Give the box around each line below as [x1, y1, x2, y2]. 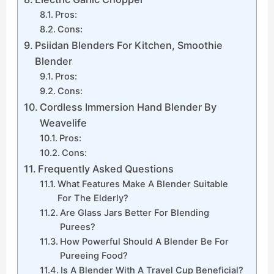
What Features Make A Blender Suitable [57, 179, 228, 190]
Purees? [59, 221, 95, 233]
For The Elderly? [57, 193, 128, 204]
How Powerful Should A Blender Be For [59, 236, 229, 248]
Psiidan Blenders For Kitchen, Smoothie [35, 39, 223, 52]
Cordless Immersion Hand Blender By [40, 101, 217, 114]
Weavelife [40, 117, 87, 130]
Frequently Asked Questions [38, 163, 174, 176]
